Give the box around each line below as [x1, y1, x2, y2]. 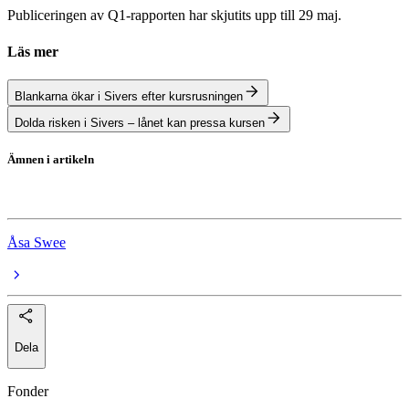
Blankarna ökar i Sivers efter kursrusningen [15, 89, 243, 103]
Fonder [7, 383, 48, 399]
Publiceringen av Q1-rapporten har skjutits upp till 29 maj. [7, 7, 341, 24]
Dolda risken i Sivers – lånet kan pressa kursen [15, 115, 265, 130]
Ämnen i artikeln [7, 152, 94, 167]
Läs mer [7, 43, 58, 59]
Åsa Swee [7, 235, 66, 251]
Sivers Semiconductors [7, 173, 139, 189]
